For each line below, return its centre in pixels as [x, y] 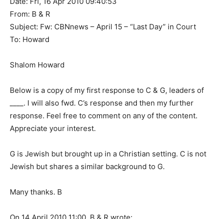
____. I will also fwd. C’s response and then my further [102, 103]
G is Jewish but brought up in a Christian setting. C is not [108, 154]
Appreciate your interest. [53, 128]
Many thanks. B [36, 192]
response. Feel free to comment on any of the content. [104, 116]
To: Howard [30, 39]
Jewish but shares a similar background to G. [87, 166]
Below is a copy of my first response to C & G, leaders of [107, 90]
